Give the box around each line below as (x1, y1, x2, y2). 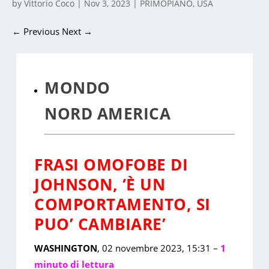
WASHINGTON (34, 241, 98, 254)
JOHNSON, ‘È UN (34, 173, 166, 195)
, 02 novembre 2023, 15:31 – (97, 241, 221, 254)
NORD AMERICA (44, 102, 171, 124)
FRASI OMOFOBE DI (34, 153, 189, 175)
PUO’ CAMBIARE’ (34, 213, 166, 235)
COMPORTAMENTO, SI (34, 193, 211, 215)
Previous (23, 25, 60, 38)
